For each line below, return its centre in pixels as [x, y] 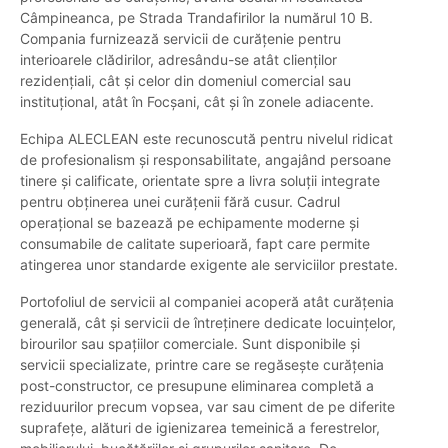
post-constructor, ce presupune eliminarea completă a [197, 386]
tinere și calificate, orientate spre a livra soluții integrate [200, 181]
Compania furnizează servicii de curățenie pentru [180, 39]
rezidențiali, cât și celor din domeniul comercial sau [185, 81]
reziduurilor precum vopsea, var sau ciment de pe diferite [207, 407]
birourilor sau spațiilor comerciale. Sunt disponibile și [190, 344]
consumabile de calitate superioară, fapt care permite [195, 244]
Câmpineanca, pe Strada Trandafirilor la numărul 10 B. [196, 18]
